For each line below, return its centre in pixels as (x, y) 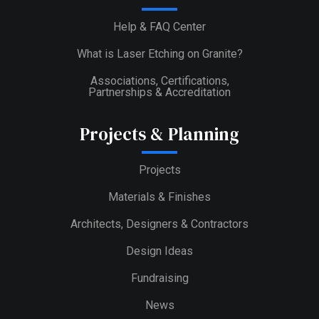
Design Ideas (159, 251)
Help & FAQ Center (159, 26)
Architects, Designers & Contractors (159, 224)
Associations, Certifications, (159, 80)
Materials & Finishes (159, 197)
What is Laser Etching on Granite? (159, 53)
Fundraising (159, 278)
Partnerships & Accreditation (159, 92)
